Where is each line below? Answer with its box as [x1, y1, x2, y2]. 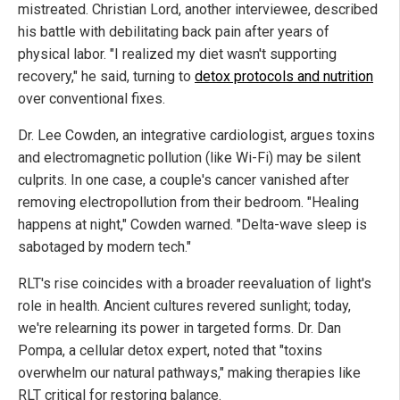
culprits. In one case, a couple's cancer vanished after [18, 171, 349, 189]
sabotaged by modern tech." [18, 238, 191, 256]
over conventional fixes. [18, 90, 165, 108]
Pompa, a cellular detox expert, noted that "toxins [18, 342, 322, 360]
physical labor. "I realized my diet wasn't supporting [18, 46, 337, 63]
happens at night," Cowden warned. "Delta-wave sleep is [18, 216, 367, 234]
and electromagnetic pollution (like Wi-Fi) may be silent [18, 149, 361, 167]
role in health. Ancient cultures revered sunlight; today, [18, 297, 351, 315]
